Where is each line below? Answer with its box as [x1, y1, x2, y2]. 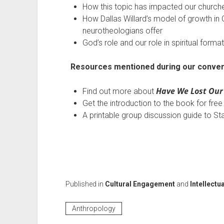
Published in [65, 180, 105, 188]
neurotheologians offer [82, 26, 164, 35]
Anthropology [71, 204, 115, 212]
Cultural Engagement [104, 180, 175, 188]
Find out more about [82, 86, 156, 96]
